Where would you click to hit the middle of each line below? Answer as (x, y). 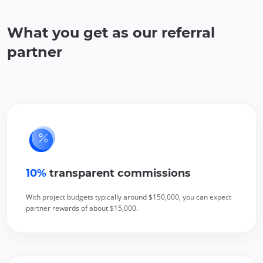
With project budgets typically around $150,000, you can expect (129, 197)
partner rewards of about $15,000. (82, 208)
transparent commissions (119, 173)
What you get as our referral (111, 32)
